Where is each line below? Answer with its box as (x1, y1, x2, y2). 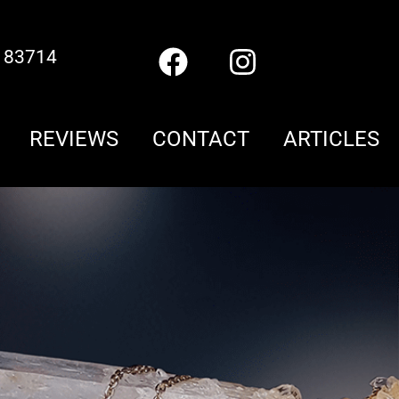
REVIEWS (29, 126, 119, 151)
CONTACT (152, 126, 250, 151)
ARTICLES (283, 126, 380, 151)
